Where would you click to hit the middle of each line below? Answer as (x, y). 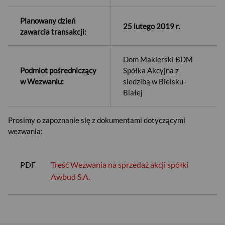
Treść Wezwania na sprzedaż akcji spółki (120, 164)
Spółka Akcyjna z (151, 70)
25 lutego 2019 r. (151, 26)
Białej (133, 92)
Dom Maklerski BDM (158, 59)
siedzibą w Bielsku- (154, 81)
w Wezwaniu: (42, 81)
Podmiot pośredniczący (58, 70)
